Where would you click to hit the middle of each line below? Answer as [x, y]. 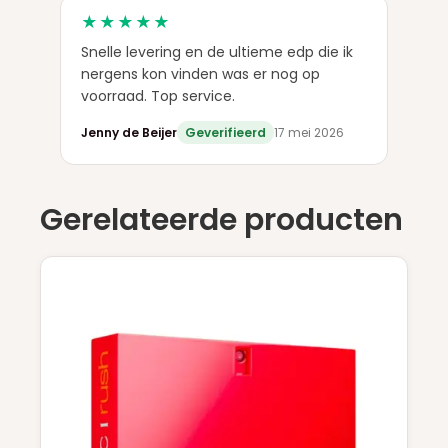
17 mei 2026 [309, 132]
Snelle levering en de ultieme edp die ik [217, 52]
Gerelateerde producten [221, 220]
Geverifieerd [225, 132]
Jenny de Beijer [129, 132]
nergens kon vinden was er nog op [200, 74]
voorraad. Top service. [158, 96]
